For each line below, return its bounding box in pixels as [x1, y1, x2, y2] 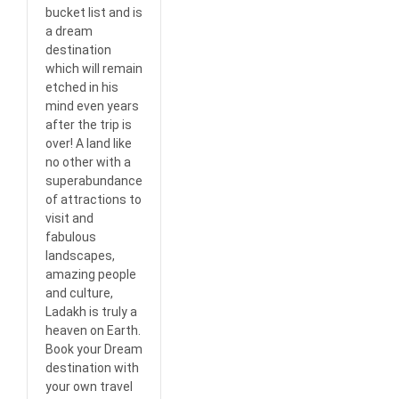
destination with [45, 361, 139, 376]
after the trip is [45, 118, 132, 133]
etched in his [45, 80, 118, 95]
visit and [45, 211, 94, 226]
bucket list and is [45, 5, 142, 20]
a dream [45, 24, 93, 39]
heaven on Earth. [45, 323, 141, 338]
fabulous [45, 230, 96, 245]
